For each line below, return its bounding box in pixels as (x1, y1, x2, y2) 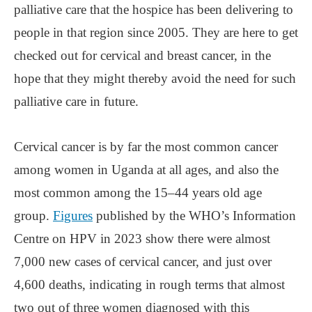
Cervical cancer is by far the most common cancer (14, 139, 278, 154)
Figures (53, 208, 93, 223)
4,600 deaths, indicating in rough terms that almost (14, 276, 285, 292)
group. (14, 208, 53, 223)
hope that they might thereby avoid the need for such (14, 70, 296, 86)
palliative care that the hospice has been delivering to (14, 1, 293, 17)
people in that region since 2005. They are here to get (14, 24, 298, 40)
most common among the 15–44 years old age (14, 185, 262, 200)
